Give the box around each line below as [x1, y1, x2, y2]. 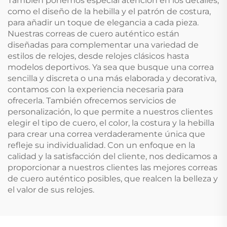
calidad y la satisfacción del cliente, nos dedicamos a [8, 151, 217, 161]
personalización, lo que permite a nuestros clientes [8, 106, 213, 117]
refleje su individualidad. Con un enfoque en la [8, 140, 195, 150]
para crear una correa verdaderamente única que [8, 129, 205, 139]
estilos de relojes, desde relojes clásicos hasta [8, 51, 189, 61]
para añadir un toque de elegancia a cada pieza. [8, 17, 199, 27]
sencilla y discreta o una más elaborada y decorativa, [8, 73, 216, 83]
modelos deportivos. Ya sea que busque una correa [8, 62, 214, 72]
